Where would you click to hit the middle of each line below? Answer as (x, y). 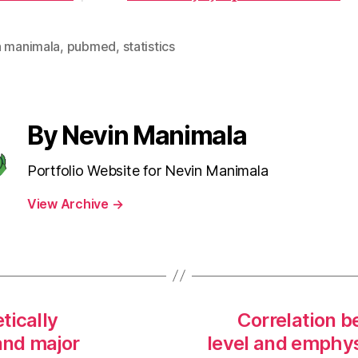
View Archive (70, 203)
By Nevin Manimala (137, 135)
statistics (149, 46)
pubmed (91, 46)
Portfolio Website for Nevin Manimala (148, 170)
